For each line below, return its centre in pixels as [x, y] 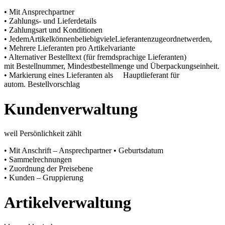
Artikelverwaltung [68, 202]
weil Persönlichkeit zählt [43, 134]
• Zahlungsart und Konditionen [53, 30]
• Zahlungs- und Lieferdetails [50, 21]
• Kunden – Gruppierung [44, 178]
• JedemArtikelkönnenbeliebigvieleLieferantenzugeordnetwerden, [108, 39]
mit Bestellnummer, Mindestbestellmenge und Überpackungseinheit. [112, 66]
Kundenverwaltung [71, 109]
